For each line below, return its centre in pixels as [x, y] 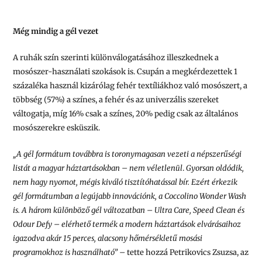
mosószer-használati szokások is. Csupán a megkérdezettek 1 [125, 71]
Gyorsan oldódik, [215, 168]
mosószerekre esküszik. [57, 127]
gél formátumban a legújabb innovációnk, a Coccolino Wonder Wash [130, 196]
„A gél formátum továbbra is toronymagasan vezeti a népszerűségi [127, 154]
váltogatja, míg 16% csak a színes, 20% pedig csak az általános [126, 113]
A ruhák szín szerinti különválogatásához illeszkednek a [116, 57]
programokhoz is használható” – [70, 252]
